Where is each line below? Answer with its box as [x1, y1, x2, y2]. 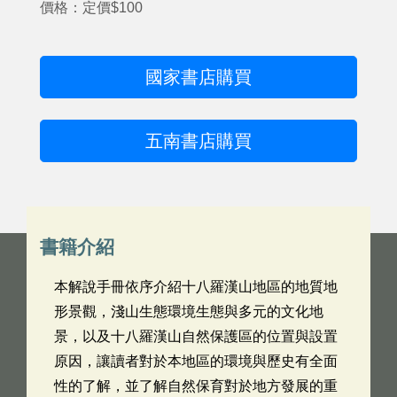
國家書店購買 [145, 67, 252, 87]
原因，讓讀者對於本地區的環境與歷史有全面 [54, 354, 338, 369]
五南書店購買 [145, 131, 252, 151]
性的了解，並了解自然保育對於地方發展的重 [54, 378, 338, 393]
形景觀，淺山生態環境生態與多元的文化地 [54, 304, 323, 319]
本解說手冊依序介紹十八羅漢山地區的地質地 [54, 279, 338, 294]
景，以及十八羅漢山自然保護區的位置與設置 [54, 329, 338, 344]
